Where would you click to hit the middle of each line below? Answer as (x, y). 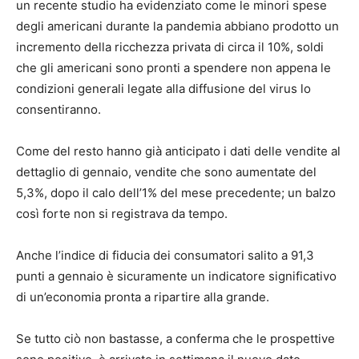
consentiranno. (58, 110)
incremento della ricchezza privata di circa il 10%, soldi (170, 47)
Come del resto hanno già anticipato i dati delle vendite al (178, 151)
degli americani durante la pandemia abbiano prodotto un (177, 26)
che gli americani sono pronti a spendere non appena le (173, 68)
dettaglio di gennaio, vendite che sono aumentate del (166, 172)
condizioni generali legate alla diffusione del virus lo (163, 89)
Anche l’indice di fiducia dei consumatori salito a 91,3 (165, 256)
